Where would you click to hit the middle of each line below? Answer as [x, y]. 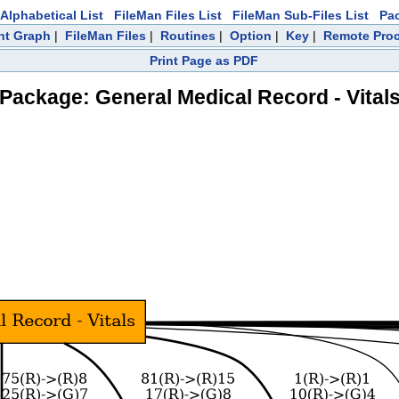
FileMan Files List [168, 15]
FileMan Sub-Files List [301, 15]
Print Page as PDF [204, 61]
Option [251, 36]
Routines [188, 36]
